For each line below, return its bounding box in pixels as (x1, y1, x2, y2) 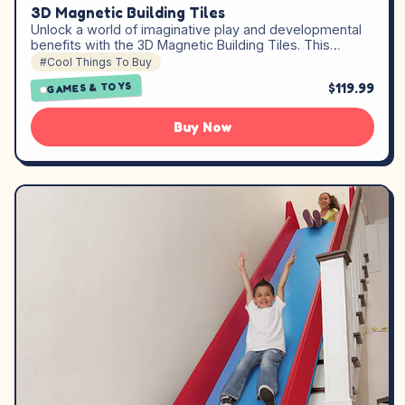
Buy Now (174, 118, 231, 136)
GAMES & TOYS (46, 79, 133, 97)
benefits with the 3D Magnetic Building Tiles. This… (31, 36, 341, 52)
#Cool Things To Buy (40, 54, 152, 69)
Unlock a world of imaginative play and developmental (31, 21, 362, 37)
